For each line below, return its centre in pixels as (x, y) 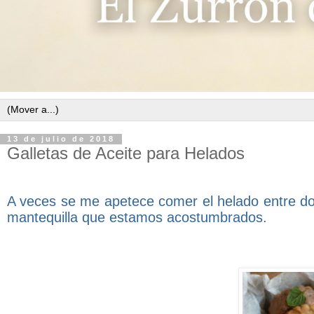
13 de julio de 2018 (61, 139)
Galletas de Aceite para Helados (126, 153)
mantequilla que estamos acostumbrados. (137, 218)
